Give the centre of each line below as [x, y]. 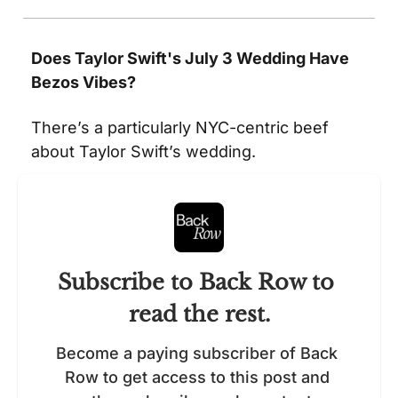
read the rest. [199, 314]
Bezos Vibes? [84, 82]
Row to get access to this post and [197, 377]
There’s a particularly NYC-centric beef [180, 127]
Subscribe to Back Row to [196, 282]
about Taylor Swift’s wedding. [148, 151]
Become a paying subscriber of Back [197, 353]
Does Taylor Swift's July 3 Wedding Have [190, 58]
